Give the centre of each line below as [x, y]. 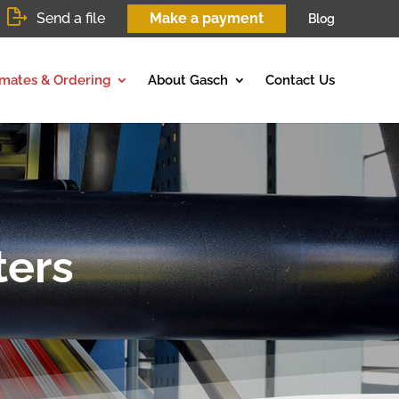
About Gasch [188, 80]
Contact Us [300, 80]
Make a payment [207, 18]
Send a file [71, 18]
